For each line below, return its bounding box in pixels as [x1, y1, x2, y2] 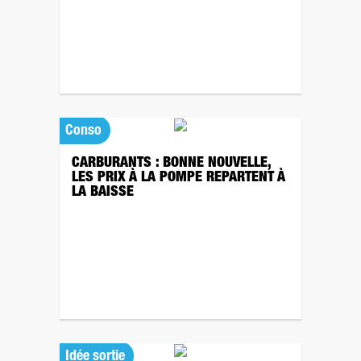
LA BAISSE [72, 185, 134, 200]
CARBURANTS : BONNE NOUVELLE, [72, 156, 271, 171]
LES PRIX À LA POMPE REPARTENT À [72, 171, 285, 185]
